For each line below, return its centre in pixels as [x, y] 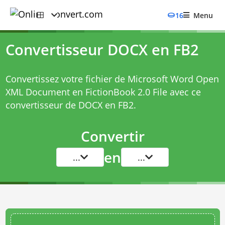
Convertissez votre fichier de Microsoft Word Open [112, 79]
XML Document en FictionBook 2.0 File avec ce [103, 92]
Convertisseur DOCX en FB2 [102, 50]
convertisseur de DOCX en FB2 [69, 105]
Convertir [113, 136]
